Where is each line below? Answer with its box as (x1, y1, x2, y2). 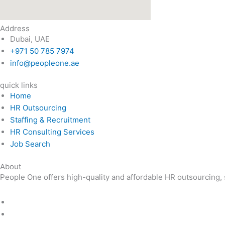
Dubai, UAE (10, 34, 50, 44)
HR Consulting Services (10, 127, 94, 137)
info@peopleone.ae (10, 58, 79, 68)
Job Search (10, 139, 50, 149)
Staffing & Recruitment (10, 115, 90, 125)
